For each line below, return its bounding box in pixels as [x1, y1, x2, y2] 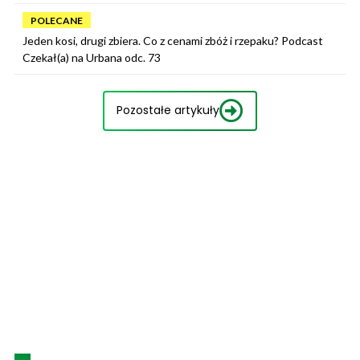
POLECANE [31, 14, 83, 27]
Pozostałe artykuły [117, 102, 219, 119]
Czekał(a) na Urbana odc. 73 [22, 50, 161, 64]
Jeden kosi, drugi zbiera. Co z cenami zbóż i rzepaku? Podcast [22, 33, 323, 47]
